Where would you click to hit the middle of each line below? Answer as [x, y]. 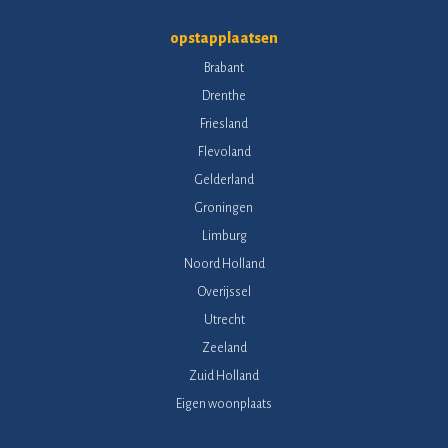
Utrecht [224, 319]
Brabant [224, 67]
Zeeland [224, 347]
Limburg [224, 235]
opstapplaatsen [224, 37]
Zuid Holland [224, 375]
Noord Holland [224, 263]
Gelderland [224, 179]
